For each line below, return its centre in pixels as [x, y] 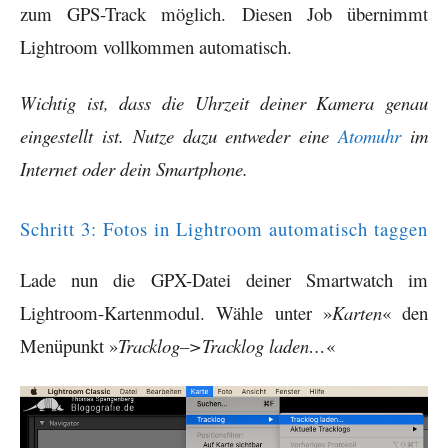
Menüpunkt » [69, 346]
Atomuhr [370, 136]
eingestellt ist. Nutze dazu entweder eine [179, 136]
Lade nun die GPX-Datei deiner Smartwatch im [224, 280]
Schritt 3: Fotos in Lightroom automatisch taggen [224, 229]
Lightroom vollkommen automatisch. [156, 46]
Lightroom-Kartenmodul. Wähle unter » [176, 313]
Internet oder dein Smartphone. [134, 169]
